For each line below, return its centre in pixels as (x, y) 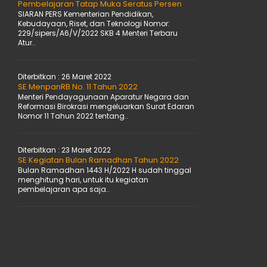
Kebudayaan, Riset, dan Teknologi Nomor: (94, 24)
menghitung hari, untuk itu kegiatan (83, 180)
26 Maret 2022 (86, 77)
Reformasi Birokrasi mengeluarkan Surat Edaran (106, 106)
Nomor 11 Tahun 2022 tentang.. (73, 116)
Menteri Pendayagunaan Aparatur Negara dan (103, 97)
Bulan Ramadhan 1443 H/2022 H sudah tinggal (105, 170)
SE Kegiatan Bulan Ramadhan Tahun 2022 (98, 160)
